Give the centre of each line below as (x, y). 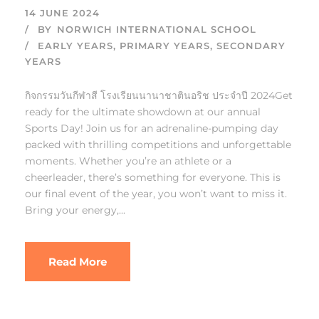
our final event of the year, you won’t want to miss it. (156, 194)
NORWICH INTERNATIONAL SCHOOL (157, 30)
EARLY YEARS (75, 46)
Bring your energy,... (75, 210)
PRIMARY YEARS (165, 46)
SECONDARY (251, 46)
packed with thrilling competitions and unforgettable (158, 145)
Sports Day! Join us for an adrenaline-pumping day (152, 129)
